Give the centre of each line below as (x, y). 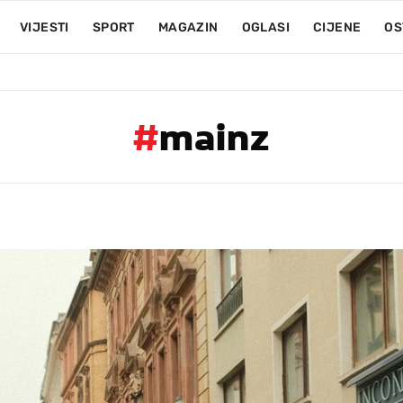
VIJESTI (44, 27)
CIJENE (337, 27)
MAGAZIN (188, 27)
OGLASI (265, 27)
